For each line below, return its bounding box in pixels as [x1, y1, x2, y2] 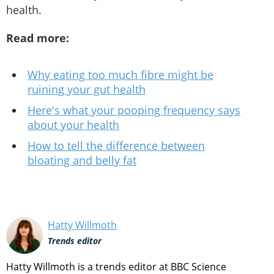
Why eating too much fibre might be [28, 67, 213, 82]
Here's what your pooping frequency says [28, 102, 240, 117]
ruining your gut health [28, 81, 146, 97]
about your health [28, 117, 119, 132]
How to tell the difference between [28, 138, 205, 153]
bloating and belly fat [28, 152, 136, 168]
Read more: [6, 30, 69, 45]
